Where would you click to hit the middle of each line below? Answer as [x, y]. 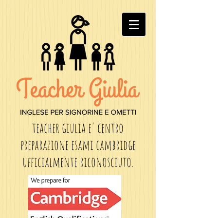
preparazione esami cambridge [78, 145]
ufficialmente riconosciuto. [78, 162]
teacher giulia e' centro [78, 128]
